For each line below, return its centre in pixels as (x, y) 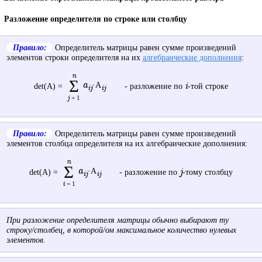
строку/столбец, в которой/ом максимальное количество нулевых (121, 230)
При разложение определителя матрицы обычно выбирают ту (117, 220)
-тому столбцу (208, 172)
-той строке (208, 86)
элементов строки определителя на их (74, 57)
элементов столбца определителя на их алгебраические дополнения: (127, 144)
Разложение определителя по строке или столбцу (96, 18)
